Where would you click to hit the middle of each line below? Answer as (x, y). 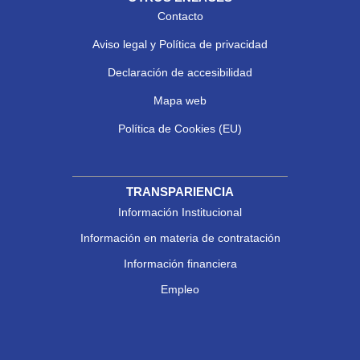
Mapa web (180, 100)
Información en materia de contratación (180, 237)
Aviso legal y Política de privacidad (180, 44)
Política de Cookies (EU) (180, 128)
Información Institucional (180, 212)
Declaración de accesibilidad (180, 72)
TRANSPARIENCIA (180, 191)
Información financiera (180, 263)
